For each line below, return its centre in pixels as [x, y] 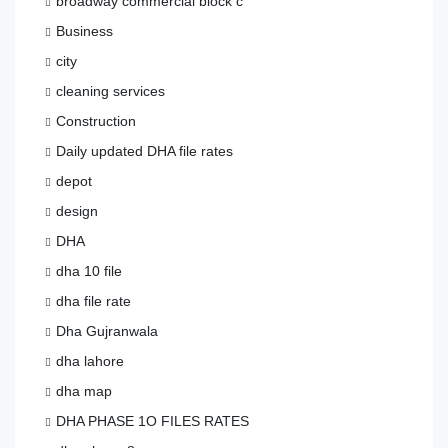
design [77, 210]
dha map [84, 390]
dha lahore [90, 360]
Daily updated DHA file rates [144, 150]
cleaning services [110, 90]
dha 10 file [89, 270]
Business [84, 30]
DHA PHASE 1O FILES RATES [152, 420]
